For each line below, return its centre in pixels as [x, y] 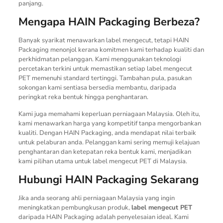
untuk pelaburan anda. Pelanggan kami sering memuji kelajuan [109, 142]
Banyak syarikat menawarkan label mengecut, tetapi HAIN [104, 40]
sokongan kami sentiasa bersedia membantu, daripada [97, 87]
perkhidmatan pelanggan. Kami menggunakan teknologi [100, 59]
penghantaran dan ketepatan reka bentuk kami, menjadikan [105, 152]
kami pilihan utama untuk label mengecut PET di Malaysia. [103, 161]
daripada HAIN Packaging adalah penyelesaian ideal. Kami [103, 217]
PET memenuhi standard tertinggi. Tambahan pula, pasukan [105, 78]
